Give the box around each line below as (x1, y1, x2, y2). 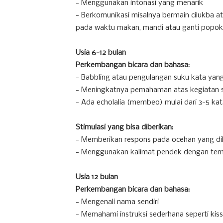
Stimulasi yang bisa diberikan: (76, 123, 173, 131)
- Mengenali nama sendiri (76, 198, 159, 206)
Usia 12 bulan (76, 173, 118, 181)
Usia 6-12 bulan (76, 49, 126, 57)
